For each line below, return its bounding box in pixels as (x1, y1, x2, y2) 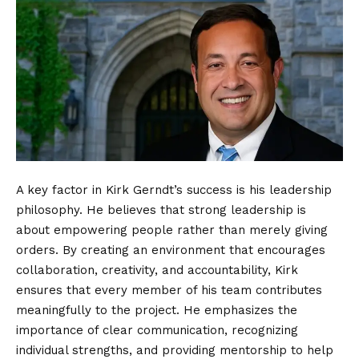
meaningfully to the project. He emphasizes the (16, 303, 297, 318)
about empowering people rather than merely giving (16, 223, 328, 238)
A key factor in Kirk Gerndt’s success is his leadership (16, 183, 332, 198)
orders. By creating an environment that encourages (16, 243, 325, 258)
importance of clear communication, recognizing (16, 323, 298, 338)
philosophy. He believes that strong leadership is (16, 203, 306, 218)
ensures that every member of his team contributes (16, 283, 322, 298)
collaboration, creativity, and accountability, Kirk (16, 263, 298, 278)
